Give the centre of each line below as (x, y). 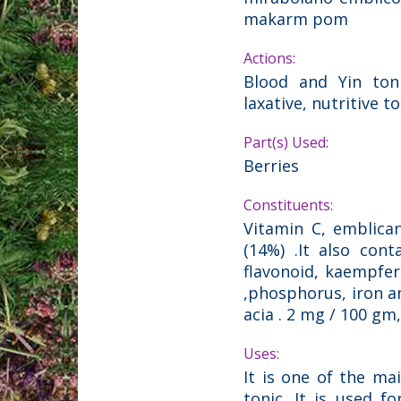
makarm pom (296, 18)
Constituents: (288, 205)
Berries (271, 165)
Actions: (269, 58)
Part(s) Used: (286, 142)
